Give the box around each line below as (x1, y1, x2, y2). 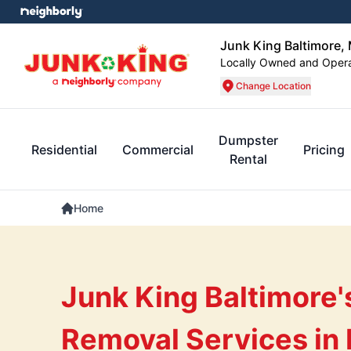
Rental (230, 151, 267, 167)
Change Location (236, 80, 311, 92)
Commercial (122, 142, 194, 157)
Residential (31, 142, 97, 157)
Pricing (303, 142, 345, 157)
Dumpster (219, 132, 278, 148)
